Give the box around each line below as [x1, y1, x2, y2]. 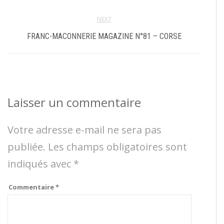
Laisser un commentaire [7, 94, 141, 111]
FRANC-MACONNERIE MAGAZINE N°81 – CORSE [27, 31, 181, 41]
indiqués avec [7, 157, 73, 171]
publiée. [7, 140, 45, 154]
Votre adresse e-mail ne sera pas [7, 123, 161, 137]
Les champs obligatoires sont [48, 140, 187, 154]
